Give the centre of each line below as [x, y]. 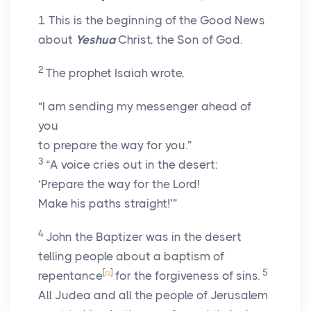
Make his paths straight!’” [108, 204]
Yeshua [95, 40]
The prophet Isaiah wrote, [115, 73]
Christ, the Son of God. [179, 40]
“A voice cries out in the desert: [132, 165]
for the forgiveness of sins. [187, 276]
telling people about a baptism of [131, 257]
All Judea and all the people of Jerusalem [153, 295]
